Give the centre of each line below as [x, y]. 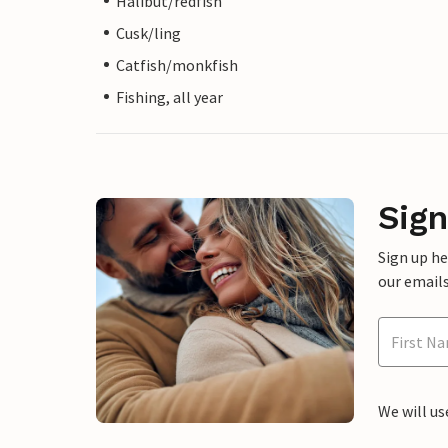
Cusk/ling [148, 32]
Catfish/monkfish [177, 64]
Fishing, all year [169, 96]
